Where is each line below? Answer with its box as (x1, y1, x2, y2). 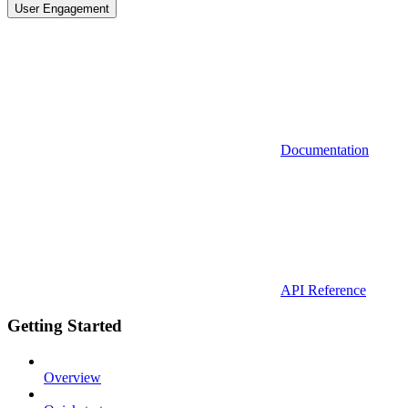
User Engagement (15, 2, 109, 16)
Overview (44, 369, 101, 385)
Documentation (280, 142, 369, 158)
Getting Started (7, 316, 122, 336)
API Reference (280, 282, 366, 299)
